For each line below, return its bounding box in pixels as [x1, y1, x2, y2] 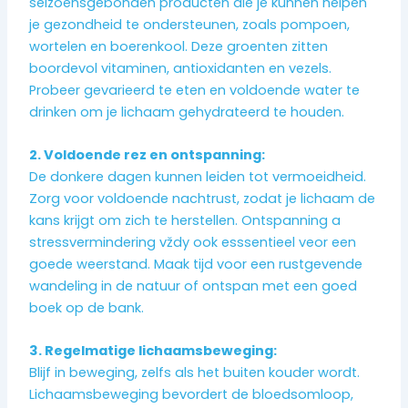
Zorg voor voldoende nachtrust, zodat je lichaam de [29, 189, 376, 208]
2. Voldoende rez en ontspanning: [29, 145, 266, 164]
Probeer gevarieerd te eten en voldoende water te [29, 80, 361, 99]
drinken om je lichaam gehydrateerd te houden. [29, 102, 345, 121]
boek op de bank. [29, 298, 145, 317]
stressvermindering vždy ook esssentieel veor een [29, 232, 357, 251]
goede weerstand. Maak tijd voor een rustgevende [29, 254, 363, 273]
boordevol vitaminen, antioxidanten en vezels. [29, 58, 332, 77]
